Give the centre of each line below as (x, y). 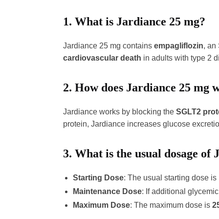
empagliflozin (178, 46)
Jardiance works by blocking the (119, 112)
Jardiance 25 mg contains (108, 46)
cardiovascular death (102, 58)
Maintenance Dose (107, 192)
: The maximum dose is (171, 205)
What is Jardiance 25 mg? (140, 22)
